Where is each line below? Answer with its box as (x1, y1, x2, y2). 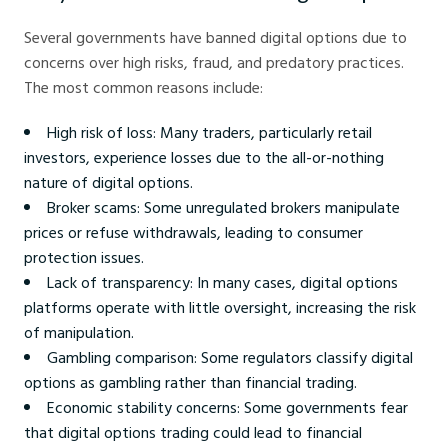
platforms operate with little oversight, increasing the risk (24, 295, 416, 320)
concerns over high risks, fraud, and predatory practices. (24, 50, 404, 75)
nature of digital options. (24, 170, 193, 195)
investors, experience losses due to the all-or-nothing (24, 145, 384, 170)
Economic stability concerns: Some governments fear (47, 395, 408, 420)
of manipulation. (24, 320, 134, 345)
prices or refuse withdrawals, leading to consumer (24, 220, 363, 245)
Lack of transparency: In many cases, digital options (47, 270, 398, 295)
